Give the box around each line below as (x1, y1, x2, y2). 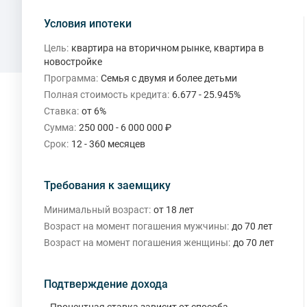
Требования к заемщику (44, 179, 171, 192)
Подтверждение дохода (44, 278, 168, 291)
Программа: (44, 73, 98, 84)
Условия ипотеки (44, 17, 132, 30)
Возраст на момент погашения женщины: (44, 237, 230, 248)
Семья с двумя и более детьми (101, 73, 237, 84)
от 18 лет (153, 204, 194, 215)
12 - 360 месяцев (71, 138, 145, 149)
